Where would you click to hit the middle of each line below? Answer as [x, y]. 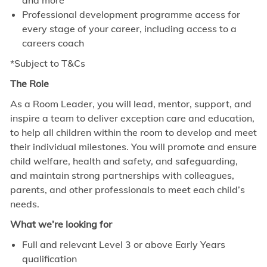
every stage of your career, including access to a [129, 29]
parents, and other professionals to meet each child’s [127, 190]
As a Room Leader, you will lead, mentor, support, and [131, 104]
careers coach [53, 43]
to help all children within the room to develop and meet [133, 133]
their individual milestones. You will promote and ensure [133, 147]
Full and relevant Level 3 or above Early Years [123, 245]
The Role [29, 84]
